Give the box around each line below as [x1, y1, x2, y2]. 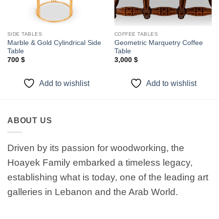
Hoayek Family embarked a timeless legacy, [7, 157, 193, 168]
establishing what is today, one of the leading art [7, 172, 208, 183]
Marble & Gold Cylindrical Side [7, 39, 101, 46]
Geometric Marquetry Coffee [114, 39, 203, 46]
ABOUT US [7, 116, 52, 125]
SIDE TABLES [7, 31, 43, 37]
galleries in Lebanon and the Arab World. [7, 187, 178, 197]
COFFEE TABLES [114, 31, 158, 37]
